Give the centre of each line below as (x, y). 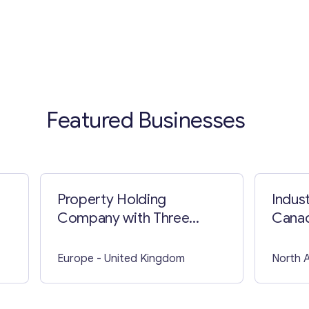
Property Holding (112, 199)
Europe (76, 258)
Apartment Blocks (114, 236)
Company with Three (123, 218)
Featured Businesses (146, 120)
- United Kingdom (141, 258)
